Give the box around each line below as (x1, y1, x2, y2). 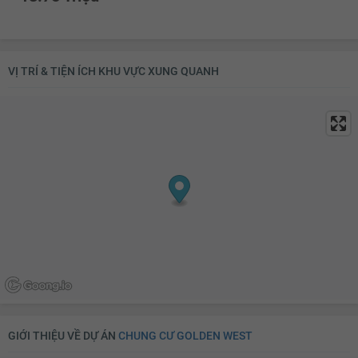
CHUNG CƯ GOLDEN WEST (118, 328, 253, 342)
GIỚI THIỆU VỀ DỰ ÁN (8, 328, 118, 342)
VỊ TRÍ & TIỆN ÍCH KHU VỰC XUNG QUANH (8, 64, 219, 78)
